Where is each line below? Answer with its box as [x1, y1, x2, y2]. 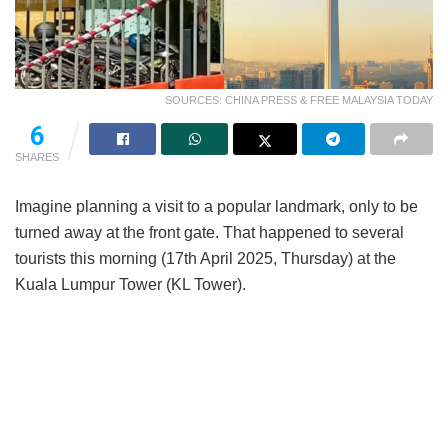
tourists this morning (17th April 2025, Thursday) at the [15, 250, 396, 268]
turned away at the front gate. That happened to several [15, 224, 404, 242]
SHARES [15, 151, 59, 164]
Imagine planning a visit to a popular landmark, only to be [15, 198, 418, 216]
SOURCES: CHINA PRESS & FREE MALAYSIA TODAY [165, 94, 433, 107]
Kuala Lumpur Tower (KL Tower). [15, 276, 246, 294]
